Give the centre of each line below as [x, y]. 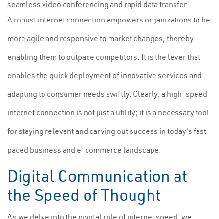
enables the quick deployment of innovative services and [105, 75]
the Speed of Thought [84, 195]
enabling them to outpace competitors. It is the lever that [104, 57]
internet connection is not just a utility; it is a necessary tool [108, 112]
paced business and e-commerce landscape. [84, 150]
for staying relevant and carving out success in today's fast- [109, 131]
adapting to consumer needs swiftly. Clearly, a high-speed [107, 94]
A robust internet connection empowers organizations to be [109, 20]
